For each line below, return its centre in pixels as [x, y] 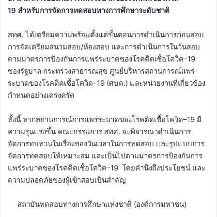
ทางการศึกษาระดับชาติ [133, 11]
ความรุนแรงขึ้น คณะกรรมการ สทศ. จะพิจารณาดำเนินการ [99, 132]
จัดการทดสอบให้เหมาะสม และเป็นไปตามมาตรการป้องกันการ [105, 156]
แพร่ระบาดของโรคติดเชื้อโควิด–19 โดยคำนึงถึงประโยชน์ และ [107, 168]
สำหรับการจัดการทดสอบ [57, 11]
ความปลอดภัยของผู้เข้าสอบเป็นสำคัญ [67, 180]
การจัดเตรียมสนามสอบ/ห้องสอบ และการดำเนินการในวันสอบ [104, 47]
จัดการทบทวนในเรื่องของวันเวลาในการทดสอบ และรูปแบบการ [106, 144]
